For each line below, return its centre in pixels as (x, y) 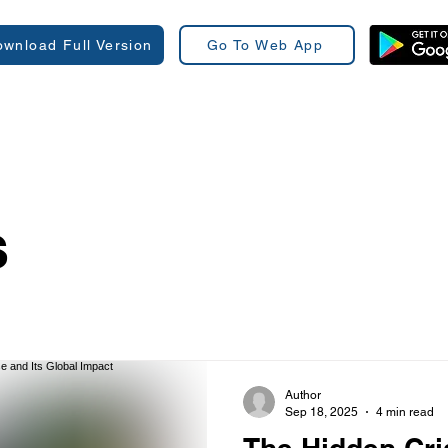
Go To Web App (265, 45)
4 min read (405, 411)
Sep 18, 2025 (321, 411)
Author (303, 395)
